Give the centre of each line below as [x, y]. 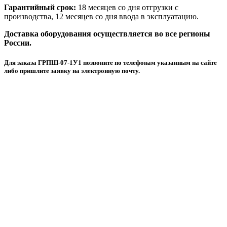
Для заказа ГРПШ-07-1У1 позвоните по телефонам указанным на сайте [110, 62]
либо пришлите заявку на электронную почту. [72, 70]
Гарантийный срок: [40, 7]
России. [18, 43]
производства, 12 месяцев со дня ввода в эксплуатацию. [101, 16]
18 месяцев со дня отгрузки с [127, 7]
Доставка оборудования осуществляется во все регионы [107, 33]
